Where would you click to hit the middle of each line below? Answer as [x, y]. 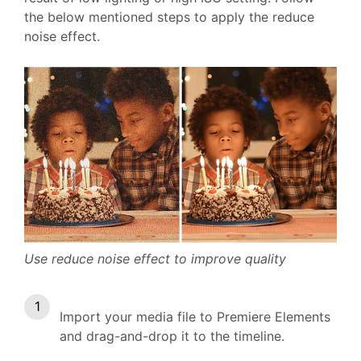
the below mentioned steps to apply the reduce [169, 17]
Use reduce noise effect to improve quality [155, 259]
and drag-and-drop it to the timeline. [172, 336]
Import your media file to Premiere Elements [195, 317]
